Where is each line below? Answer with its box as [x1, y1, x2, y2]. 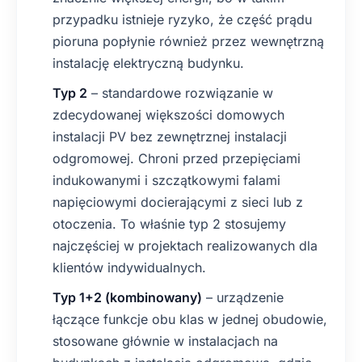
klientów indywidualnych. [53, 259, 206, 276]
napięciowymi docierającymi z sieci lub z [53, 194, 303, 210]
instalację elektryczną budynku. [53, 55, 244, 71]
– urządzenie [202, 289, 284, 305]
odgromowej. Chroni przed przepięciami [53, 150, 301, 166]
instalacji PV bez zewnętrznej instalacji [53, 128, 287, 145]
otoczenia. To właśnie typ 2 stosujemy [53, 216, 286, 232]
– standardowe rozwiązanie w [87, 85, 273, 101]
